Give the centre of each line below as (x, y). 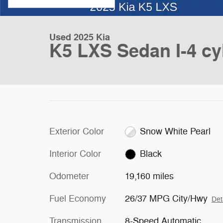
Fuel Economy (78, 199)
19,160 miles (149, 176)
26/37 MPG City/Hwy (166, 199)
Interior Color (75, 154)
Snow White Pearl (175, 131)
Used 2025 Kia (80, 37)
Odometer (69, 176)
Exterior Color (77, 131)
